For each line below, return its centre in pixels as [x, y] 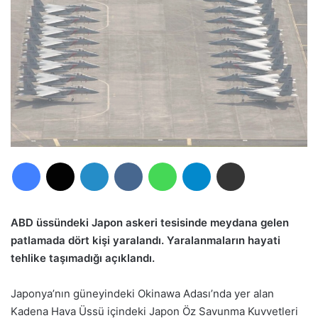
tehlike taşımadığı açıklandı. [83, 258]
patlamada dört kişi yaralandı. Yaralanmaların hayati [146, 241]
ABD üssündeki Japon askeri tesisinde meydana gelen [150, 223]
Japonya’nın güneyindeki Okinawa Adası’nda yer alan [142, 294]
